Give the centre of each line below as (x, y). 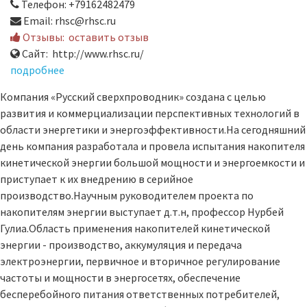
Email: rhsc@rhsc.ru (69, 21)
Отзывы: (45, 37)
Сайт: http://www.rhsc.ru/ (82, 54)
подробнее (37, 70)
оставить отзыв (109, 37)
